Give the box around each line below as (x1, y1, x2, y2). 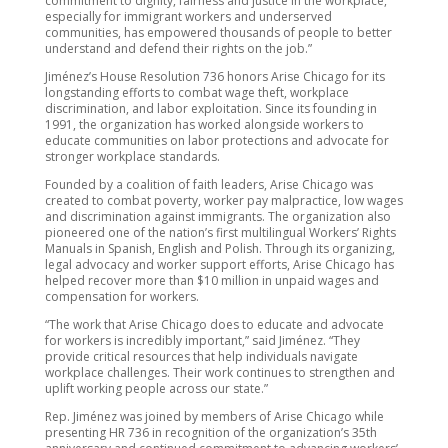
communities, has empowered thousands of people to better (44, 24, 392, 41)
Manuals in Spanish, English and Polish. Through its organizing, (44, 240, 395, 257)
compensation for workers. (44, 288, 199, 305)
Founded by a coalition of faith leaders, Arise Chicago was (44, 176, 373, 193)
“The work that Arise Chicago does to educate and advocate (44, 316, 384, 333)
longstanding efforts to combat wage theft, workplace (44, 84, 349, 101)
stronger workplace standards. (44, 148, 220, 165)
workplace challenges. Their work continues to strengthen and (44, 364, 395, 381)
